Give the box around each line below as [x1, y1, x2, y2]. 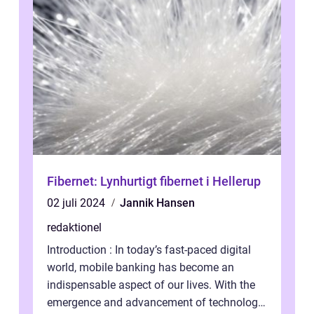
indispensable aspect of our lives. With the [47, 278, 255, 292]
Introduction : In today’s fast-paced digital [47, 243, 251, 257]
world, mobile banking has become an [47, 260, 234, 274]
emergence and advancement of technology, [47, 295, 265, 309]
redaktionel [47, 220, 102, 234]
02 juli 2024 [47, 196, 108, 210]
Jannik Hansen [120, 196, 195, 210]
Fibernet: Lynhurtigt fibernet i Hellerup [47, 173, 261, 189]
